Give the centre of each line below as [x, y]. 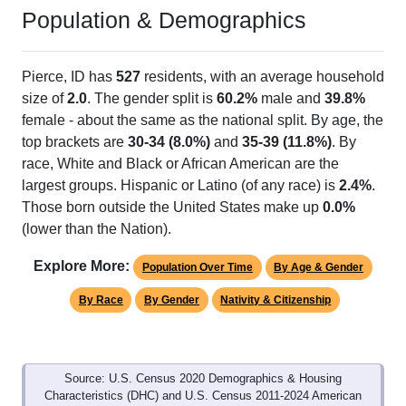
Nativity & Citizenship [276, 300]
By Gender [172, 300]
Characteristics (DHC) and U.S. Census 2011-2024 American [203, 396]
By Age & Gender [319, 268]
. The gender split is [152, 99]
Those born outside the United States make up [172, 208]
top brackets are [75, 142]
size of [44, 99]
